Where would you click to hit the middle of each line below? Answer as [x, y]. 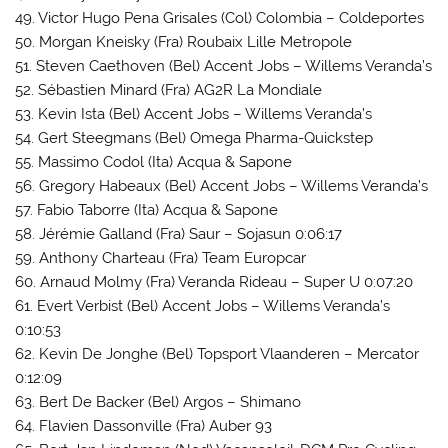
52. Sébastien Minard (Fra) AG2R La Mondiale [169, 89]
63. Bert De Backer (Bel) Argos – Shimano [158, 401]
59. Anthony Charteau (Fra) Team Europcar [161, 257]
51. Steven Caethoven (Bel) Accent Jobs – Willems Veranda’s [224, 65]
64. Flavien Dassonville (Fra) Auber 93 [144, 425]
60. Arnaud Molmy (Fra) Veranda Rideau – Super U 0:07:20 [214, 281]
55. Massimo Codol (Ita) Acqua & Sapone [154, 161]
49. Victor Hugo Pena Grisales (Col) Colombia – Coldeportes [220, 17]
